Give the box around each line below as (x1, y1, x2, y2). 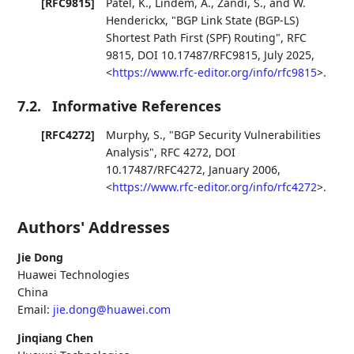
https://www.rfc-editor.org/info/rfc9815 (112, 65, 318, 81)
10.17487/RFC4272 (106, 162, 203, 178)
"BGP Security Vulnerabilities (169, 127, 322, 143)
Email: (17, 302, 51, 318)
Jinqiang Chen (17, 330, 94, 346)
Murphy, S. (106, 127, 164, 143)
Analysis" (106, 145, 155, 160)
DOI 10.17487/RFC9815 (137, 47, 258, 63)
